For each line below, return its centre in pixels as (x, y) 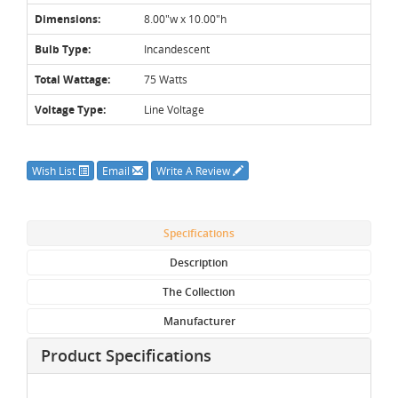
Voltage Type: (70, 109)
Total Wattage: (72, 79)
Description (199, 262)
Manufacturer (199, 321)
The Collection (199, 291)
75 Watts (166, 79)
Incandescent (177, 48)
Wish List (55, 170)
